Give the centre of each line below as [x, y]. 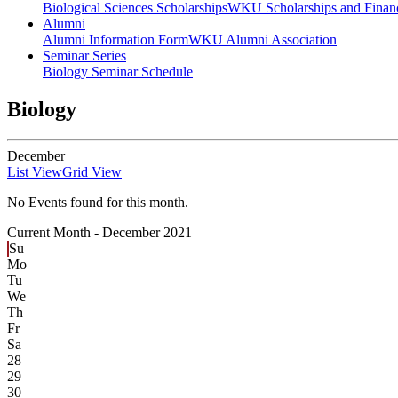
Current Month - [55, 233]
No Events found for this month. [98, 203]
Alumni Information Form [115, 40]
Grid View [92, 172]
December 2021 [147, 233]
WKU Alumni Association [263, 40]
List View [35, 172]
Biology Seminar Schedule [118, 72]
